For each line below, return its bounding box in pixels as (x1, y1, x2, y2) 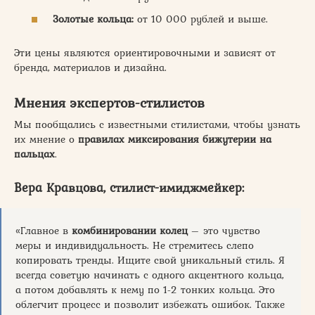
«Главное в (15, 222, 72, 238)
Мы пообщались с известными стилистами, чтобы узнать (14, 116, 300, 132)
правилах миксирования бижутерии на (78, 131, 271, 147)
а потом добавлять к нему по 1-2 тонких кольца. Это (15, 281, 275, 297)
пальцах (14, 146, 55, 162)
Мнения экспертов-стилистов (14, 92, 205, 112)
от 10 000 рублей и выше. (134, 11, 268, 27)
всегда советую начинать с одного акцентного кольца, (15, 266, 284, 283)
